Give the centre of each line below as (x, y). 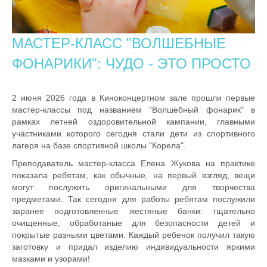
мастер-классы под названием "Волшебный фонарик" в (133, 110)
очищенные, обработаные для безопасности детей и (133, 223)
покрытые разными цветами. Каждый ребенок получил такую (133, 235)
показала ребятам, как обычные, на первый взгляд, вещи (133, 176)
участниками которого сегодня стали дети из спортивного (133, 134)
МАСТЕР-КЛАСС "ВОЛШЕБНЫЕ (119, 44)
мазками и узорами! (52, 259)
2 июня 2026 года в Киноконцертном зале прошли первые (133, 98)
